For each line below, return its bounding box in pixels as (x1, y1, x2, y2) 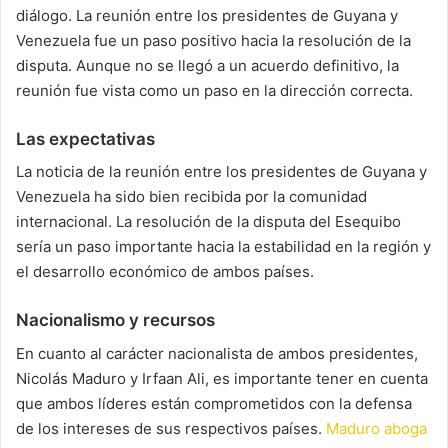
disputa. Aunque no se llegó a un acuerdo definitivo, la (16, 55, 399, 75)
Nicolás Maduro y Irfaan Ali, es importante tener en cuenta (16, 368, 428, 388)
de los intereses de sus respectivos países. (16, 418, 326, 438)
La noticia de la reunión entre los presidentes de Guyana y (16, 162, 427, 182)
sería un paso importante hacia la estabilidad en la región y (16, 237, 431, 257)
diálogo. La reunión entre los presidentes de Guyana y (16, 5, 398, 25)
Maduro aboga (326, 418, 427, 438)
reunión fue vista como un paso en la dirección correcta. (16, 80, 413, 100)
